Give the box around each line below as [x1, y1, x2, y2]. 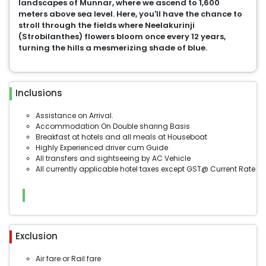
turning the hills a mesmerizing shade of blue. [18, 42, 207, 53]
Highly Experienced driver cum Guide [36, 142, 168, 153]
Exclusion [15, 230, 58, 242]
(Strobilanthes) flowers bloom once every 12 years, [18, 31, 226, 42]
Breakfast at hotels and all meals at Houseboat [36, 132, 207, 142]
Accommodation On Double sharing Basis [36, 121, 190, 131]
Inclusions [15, 87, 62, 99]
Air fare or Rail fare [36, 254, 101, 264]
